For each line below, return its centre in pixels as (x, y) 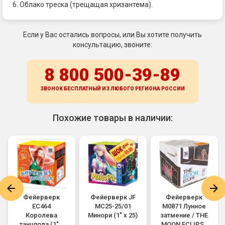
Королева (42, 215)
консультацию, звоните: (113, 44)
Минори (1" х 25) (113, 215)
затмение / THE (184, 215)
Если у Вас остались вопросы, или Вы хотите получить (113, 34)
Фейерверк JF (113, 197)
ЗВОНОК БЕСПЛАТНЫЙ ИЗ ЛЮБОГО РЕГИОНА (101, 88)
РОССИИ (173, 88)
